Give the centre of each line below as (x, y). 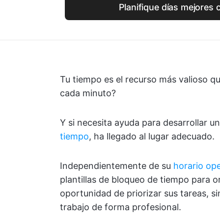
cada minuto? (88, 93)
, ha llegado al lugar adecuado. (152, 136)
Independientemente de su (117, 166)
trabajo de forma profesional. (121, 207)
